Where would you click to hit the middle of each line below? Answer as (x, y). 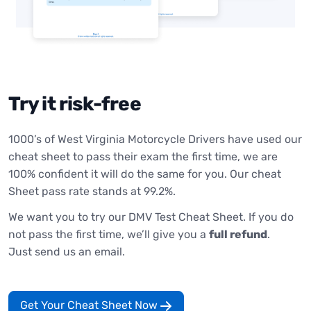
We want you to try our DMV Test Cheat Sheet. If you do (151, 217)
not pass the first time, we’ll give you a (109, 234)
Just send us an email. (67, 251)
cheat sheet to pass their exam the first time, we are (143, 156)
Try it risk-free (75, 103)
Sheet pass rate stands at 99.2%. (92, 191)
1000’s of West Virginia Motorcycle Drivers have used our (155, 139)
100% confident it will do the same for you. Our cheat (145, 174)
